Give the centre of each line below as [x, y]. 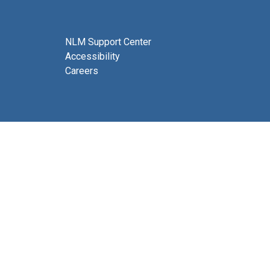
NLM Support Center [108, 42]
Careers [82, 71]
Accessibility [93, 57]
